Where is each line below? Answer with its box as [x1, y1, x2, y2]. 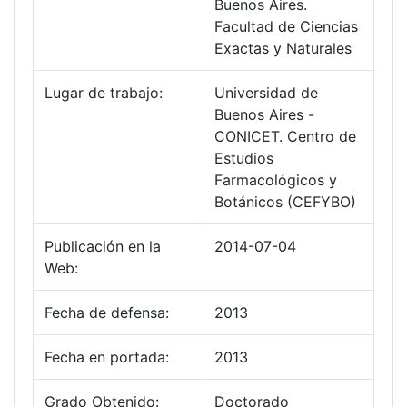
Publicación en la [45, 237, 161, 256]
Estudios [214, 149, 273, 168]
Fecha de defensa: [45, 303, 169, 323]
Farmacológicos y [214, 171, 337, 190]
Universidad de [214, 84, 318, 103]
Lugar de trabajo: [45, 84, 163, 103]
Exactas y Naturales [214, 39, 352, 58]
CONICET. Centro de [214, 127, 356, 146]
